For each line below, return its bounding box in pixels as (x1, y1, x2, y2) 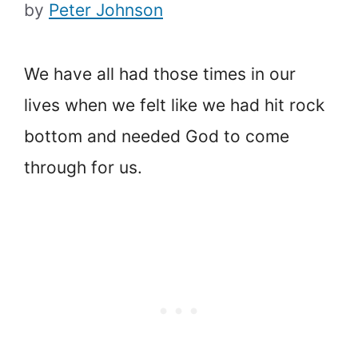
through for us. (24, 157, 142, 178)
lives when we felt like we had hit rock (24, 95, 324, 116)
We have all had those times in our (24, 64, 296, 85)
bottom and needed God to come (24, 126, 289, 147)
